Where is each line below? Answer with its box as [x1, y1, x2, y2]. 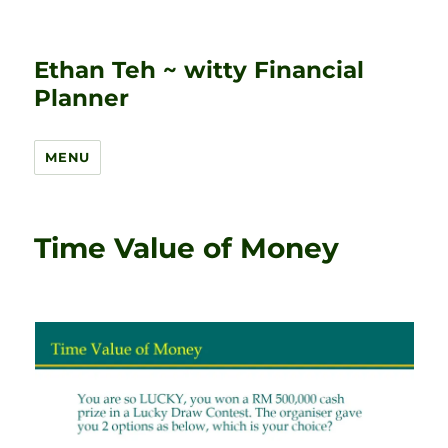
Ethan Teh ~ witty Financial [34, 56, 365, 84]
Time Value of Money [34, 231, 340, 265]
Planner [34, 84, 130, 112]
